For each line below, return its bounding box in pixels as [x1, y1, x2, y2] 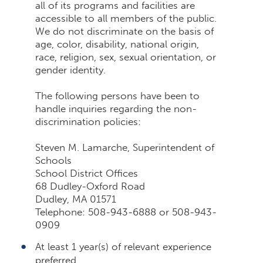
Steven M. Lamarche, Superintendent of [35, 141, 214, 153]
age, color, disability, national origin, [35, 38, 199, 50]
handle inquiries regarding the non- [35, 102, 197, 114]
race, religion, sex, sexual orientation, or [35, 50, 216, 63]
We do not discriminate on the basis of [35, 25, 214, 37]
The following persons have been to [35, 89, 200, 102]
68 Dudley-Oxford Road [35, 180, 145, 192]
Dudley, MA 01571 [35, 193, 116, 205]
